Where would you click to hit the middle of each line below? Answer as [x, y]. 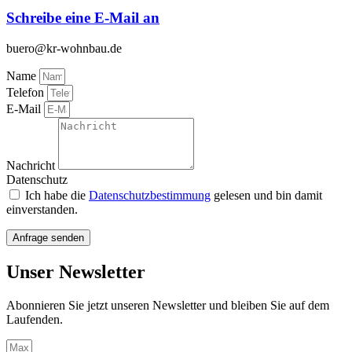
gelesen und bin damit [266, 195]
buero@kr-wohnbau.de [64, 48]
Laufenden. [35, 319]
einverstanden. [42, 209]
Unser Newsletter [76, 271]
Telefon [27, 92]
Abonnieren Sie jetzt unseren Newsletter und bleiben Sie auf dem [168, 305]
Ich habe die [57, 195]
